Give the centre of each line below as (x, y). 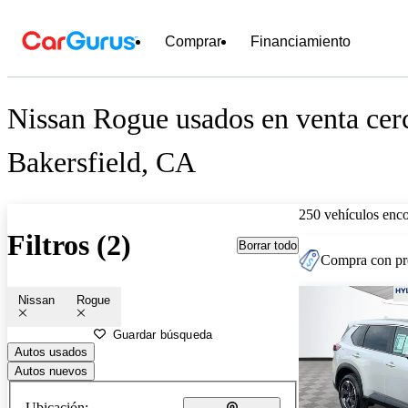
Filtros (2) (69, 245)
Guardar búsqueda (163, 334)
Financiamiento (301, 41)
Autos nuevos (51, 371)
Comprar (193, 41)
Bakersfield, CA (102, 163)
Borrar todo (268, 245)
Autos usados (51, 352)
